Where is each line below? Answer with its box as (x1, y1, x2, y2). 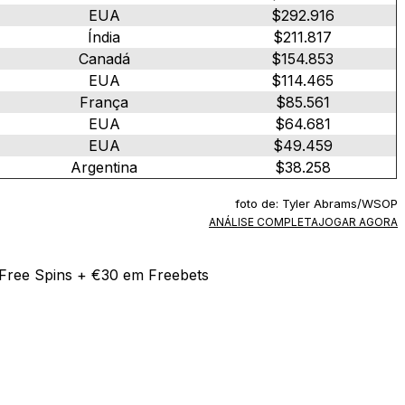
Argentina (71, 157, 137, 176)
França (80, 92, 128, 111)
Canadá (78, 49, 130, 68)
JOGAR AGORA (318, 214, 398, 229)
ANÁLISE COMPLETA (209, 214, 318, 229)
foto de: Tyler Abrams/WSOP (235, 195, 398, 211)
